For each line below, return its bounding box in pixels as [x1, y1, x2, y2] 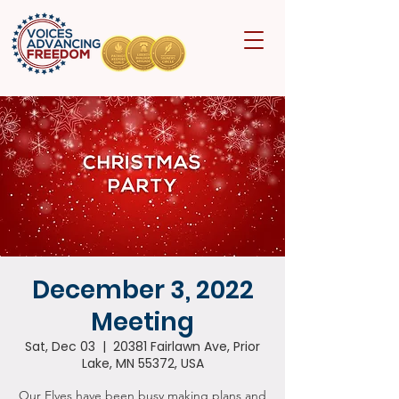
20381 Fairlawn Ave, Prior [113, 338, 260, 355]
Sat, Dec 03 [25, 338, 95, 355]
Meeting [91, 305, 194, 339]
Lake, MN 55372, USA [81, 354, 204, 372]
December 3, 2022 [31, 273, 254, 307]
